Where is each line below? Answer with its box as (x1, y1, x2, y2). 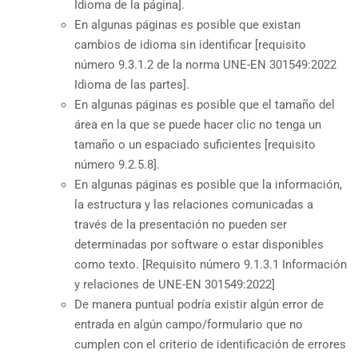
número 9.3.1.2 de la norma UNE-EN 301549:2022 (74, 57, 337, 72)
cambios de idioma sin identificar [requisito (74, 37, 307, 52)
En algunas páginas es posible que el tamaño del (74, 97, 336, 112)
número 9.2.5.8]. (74, 157, 161, 172)
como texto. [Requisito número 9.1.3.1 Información (74, 257, 348, 272)
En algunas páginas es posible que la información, (74, 177, 343, 192)
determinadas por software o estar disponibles (74, 237, 324, 252)
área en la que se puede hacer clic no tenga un (74, 117, 322, 132)
